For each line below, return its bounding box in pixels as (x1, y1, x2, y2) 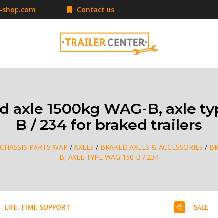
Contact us (75, 5, 114, 14)
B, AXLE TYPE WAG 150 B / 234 (59, 152, 159, 162)
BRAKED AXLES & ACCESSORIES (100, 143, 203, 152)
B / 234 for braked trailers (16, 116, 202, 134)
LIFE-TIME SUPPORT (4, 202, 71, 212)
